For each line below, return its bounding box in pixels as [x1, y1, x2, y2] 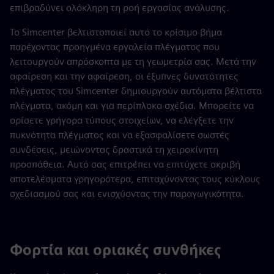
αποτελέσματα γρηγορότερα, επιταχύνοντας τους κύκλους [10, 173, 261, 185]
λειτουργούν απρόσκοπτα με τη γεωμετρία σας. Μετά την [10, 56, 256, 68]
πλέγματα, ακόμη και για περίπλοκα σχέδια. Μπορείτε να [10, 100, 254, 112]
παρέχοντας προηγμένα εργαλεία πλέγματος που [10, 41, 220, 53]
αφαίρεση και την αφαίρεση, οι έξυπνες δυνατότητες [10, 70, 239, 83]
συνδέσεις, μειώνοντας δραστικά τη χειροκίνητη [10, 144, 218, 156]
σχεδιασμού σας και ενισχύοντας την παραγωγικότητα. [10, 188, 244, 200]
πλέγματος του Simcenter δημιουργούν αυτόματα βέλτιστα [10, 85, 262, 97]
